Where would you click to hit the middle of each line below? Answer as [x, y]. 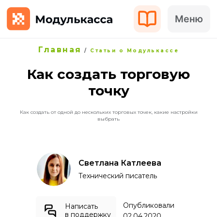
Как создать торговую [108, 74]
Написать [81, 206]
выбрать [108, 119]
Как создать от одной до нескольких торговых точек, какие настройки [108, 112]
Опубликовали [149, 205]
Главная [60, 50]
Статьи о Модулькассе [134, 51]
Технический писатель [118, 176]
